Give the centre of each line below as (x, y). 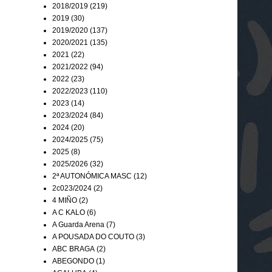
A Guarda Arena (78, 224)
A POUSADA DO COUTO (93, 236)
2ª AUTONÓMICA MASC (92, 176)
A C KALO (69, 212)
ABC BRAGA (73, 249)
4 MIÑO (65, 200)
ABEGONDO (73, 261)
